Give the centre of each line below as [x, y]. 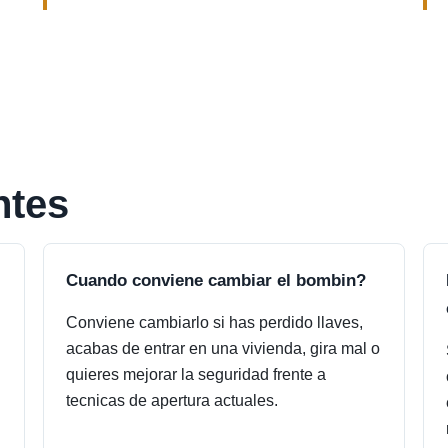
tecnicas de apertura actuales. [172, 400]
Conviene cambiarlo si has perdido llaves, [215, 322]
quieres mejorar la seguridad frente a [196, 374]
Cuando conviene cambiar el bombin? [216, 280]
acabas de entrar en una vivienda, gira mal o [223, 348]
